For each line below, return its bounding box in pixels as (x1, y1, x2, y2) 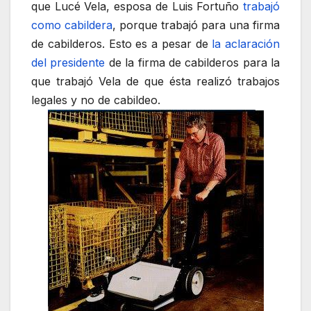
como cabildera (31, 18, 112, 33)
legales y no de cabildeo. (31, 93, 160, 108)
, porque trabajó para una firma (112, 18, 280, 33)
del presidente (31, 56, 106, 70)
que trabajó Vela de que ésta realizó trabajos (31, 74, 280, 89)
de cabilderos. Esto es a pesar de (31, 37, 212, 51)
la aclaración (212, 37, 280, 51)
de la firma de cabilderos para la (105, 56, 280, 70)
